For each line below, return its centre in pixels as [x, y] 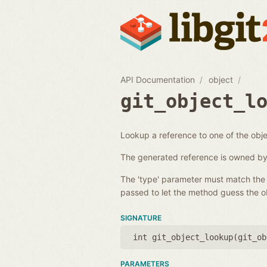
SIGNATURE [141, 218]
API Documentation [158, 79]
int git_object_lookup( [185, 237]
